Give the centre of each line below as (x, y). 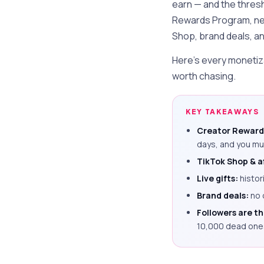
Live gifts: (218, 179)
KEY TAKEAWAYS (222, 112)
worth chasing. (204, 76)
